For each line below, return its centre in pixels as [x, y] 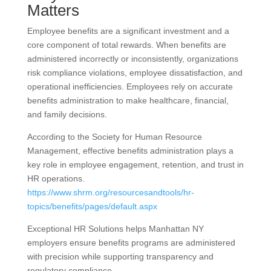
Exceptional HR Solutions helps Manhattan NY [115, 229]
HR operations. [56, 179]
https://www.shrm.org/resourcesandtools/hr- [110, 193]
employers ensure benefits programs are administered [131, 243]
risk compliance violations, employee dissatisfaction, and [135, 73]
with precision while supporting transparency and [120, 257]
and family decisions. [67, 115]
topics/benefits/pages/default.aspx [92, 207]
